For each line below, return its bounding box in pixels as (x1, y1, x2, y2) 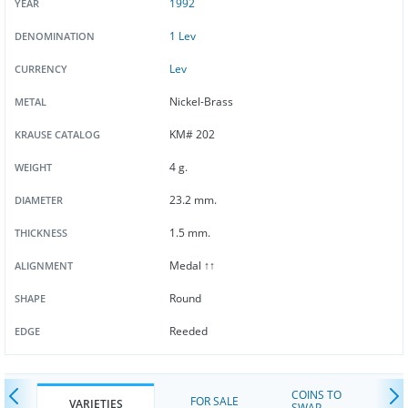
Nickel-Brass (169, 94, 234, 109)
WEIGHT (15, 160, 52, 174)
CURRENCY (15, 62, 67, 76)
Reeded (169, 323, 209, 339)
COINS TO (291, 387, 342, 403)
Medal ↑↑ (169, 258, 216, 273)
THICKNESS (15, 226, 67, 240)
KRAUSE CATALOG (15, 127, 100, 141)
